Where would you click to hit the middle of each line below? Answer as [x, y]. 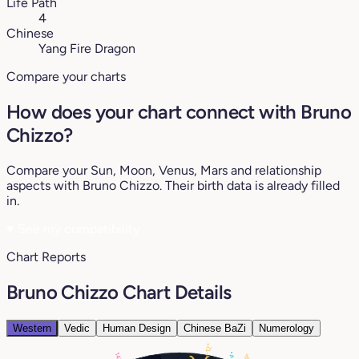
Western [32, 328]
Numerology [286, 328]
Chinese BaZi [215, 328]
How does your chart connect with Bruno [179, 111]
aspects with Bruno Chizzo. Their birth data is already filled [173, 185]
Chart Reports [46, 256]
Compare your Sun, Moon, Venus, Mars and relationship [164, 170]
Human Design [137, 328]
